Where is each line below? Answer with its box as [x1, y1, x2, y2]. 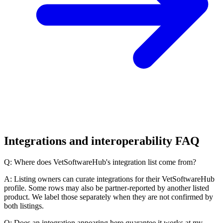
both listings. [4, 202, 44, 211]
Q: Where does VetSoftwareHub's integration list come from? [4, 158, 196, 167]
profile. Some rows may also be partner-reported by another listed [4, 184, 209, 193]
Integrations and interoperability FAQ [4, 134, 200, 148]
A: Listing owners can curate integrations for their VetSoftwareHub [4, 175, 215, 184]
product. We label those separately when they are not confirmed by [4, 193, 213, 202]
